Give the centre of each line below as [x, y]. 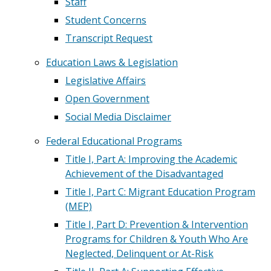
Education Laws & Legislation [112, 62]
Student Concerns [106, 20]
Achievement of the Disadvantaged [144, 174]
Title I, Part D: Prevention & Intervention [157, 224]
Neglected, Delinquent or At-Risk [139, 253]
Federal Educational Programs [114, 141]
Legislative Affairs [106, 80]
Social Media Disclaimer [118, 117]
